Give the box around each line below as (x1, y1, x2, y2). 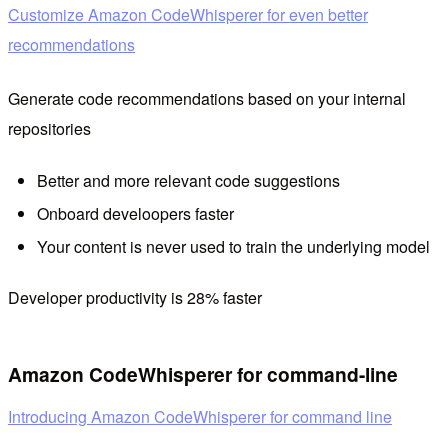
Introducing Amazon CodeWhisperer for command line (8, 404, 392, 428)
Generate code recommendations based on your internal (8, 87, 406, 111)
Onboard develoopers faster (36, 202, 234, 225)
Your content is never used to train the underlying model (36, 235, 430, 259)
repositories (8, 117, 91, 141)
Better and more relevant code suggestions (36, 168, 340, 192)
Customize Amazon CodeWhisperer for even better (8, 3, 368, 27)
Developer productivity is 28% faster (8, 285, 262, 309)
